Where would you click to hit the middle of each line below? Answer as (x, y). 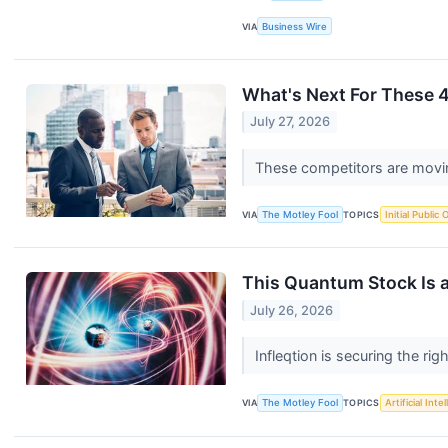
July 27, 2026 (290, 122)
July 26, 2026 (292, 310)
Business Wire (295, 26)
